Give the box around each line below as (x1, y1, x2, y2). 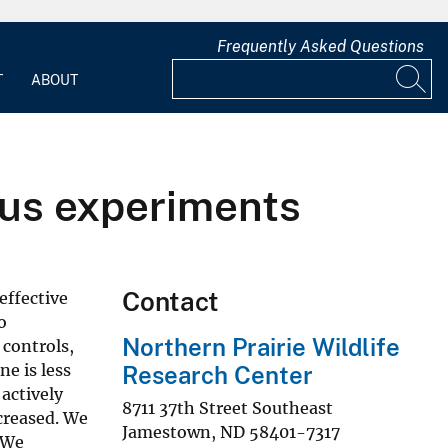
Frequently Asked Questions (217, 37, 424, 57)
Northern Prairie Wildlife (122, 332, 400, 361)
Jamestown (122, 421, 211, 442)
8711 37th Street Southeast (122, 397, 333, 418)
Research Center (122, 360, 313, 389)
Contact (122, 285, 219, 317)
